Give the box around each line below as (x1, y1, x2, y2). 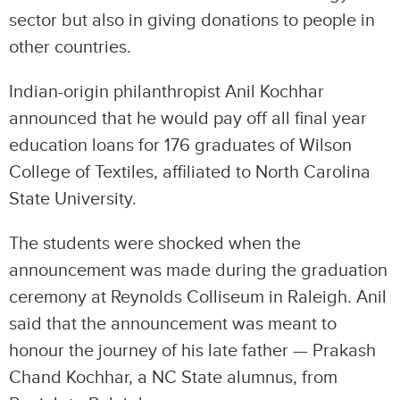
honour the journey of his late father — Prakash (9, 340, 376, 362)
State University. (9, 188, 137, 211)
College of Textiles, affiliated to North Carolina (9, 162, 371, 184)
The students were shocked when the (9, 233, 301, 255)
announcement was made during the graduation (9, 260, 387, 282)
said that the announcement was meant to (9, 313, 337, 336)
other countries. (9, 37, 131, 59)
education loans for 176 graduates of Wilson (9, 135, 352, 157)
